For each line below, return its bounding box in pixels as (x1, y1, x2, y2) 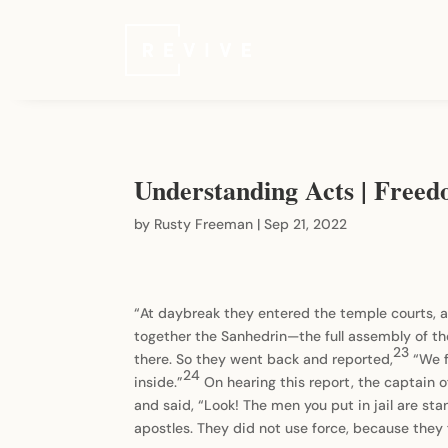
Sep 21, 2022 (264, 214, 348, 233)
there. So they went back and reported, (134, 350, 394, 369)
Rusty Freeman (154, 214, 254, 233)
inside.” (134, 373, 184, 392)
